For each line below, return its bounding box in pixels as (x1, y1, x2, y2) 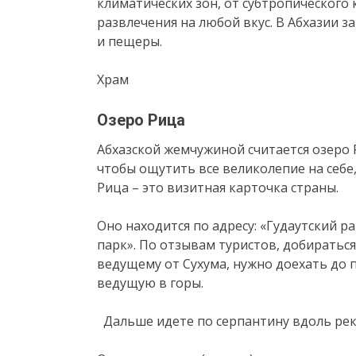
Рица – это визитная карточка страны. (97, 178, 339, 196)
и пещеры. (97, 32, 162, 50)
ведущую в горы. (97, 273, 203, 292)
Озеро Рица (97, 110, 185, 130)
